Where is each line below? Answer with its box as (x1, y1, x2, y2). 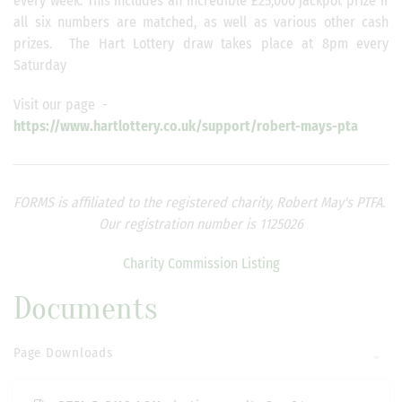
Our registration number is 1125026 (99, 215, 303, 232)
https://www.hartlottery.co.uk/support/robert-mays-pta (13, 118, 358, 135)
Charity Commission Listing (122, 255, 280, 272)
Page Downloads (13, 345, 113, 361)
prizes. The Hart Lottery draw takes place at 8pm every (13, 35, 389, 52)
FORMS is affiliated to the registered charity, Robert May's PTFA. (13, 194, 389, 211)
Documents (13, 290, 158, 327)
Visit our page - (13, 96, 108, 113)
